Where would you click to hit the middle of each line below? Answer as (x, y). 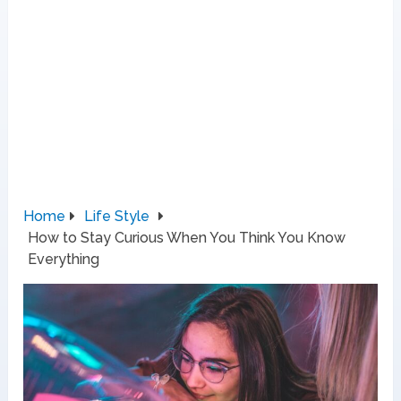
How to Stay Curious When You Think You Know (187, 238)
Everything (64, 260)
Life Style (117, 217)
